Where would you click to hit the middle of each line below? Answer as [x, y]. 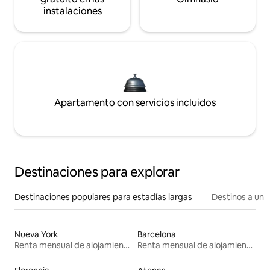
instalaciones [72, 11]
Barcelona [157, 234]
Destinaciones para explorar [97, 172]
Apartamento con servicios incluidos [135, 102]
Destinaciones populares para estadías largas [103, 197]
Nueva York [36, 234]
